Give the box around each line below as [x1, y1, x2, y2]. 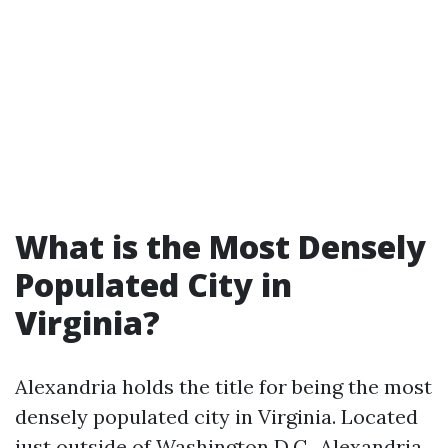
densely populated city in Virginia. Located [15, 404, 418, 429]
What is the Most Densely [15, 225, 426, 268]
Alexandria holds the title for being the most [15, 374, 432, 399]
